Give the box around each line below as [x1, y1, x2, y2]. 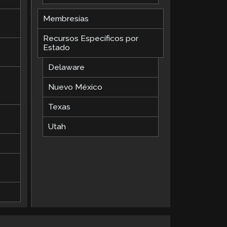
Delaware [48, 62, 85, 72]
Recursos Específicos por [43, 33, 139, 44]
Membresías [43, 14, 89, 24]
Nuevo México [48, 82, 103, 92]
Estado [43, 43, 70, 53]
